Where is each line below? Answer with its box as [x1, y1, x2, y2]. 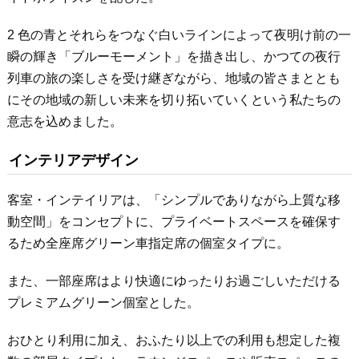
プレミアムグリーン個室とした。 [6, 296, 200, 310]
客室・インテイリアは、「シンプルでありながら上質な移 [6, 193, 341, 208]
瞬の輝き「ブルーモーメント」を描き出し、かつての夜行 [6, 50, 341, 64]
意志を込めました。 [6, 115, 123, 129]
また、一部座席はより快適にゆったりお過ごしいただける [6, 274, 341, 288]
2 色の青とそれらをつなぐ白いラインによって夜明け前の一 [6, 28, 351, 42]
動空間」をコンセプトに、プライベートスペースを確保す [6, 215, 341, 229]
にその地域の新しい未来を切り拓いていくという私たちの [6, 93, 341, 107]
